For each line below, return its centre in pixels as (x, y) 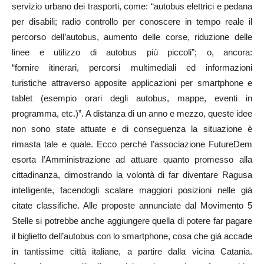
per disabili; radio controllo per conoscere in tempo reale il (132, 22)
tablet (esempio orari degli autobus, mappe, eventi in (132, 98)
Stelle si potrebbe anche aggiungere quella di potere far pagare (132, 221)
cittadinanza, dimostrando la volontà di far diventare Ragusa (132, 175)
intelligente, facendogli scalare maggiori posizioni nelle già (132, 190)
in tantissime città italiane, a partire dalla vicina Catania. (132, 251)
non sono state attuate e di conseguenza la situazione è (132, 129)
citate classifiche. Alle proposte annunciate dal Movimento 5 (132, 205)
